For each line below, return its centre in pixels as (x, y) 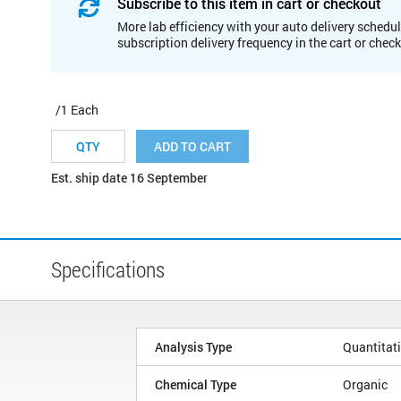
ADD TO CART (192, 146)
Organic (365, 384)
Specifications (108, 269)
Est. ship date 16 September (129, 177)
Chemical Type (196, 384)
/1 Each (77, 109)
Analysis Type (193, 346)
